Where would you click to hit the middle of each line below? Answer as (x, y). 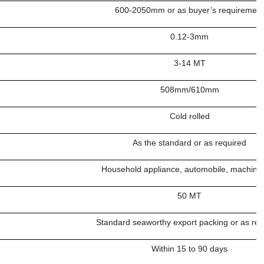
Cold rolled (189, 116)
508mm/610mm (189, 90)
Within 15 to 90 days (190, 249)
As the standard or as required (190, 143)
